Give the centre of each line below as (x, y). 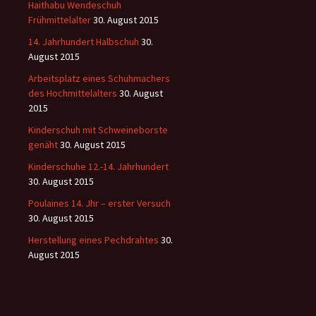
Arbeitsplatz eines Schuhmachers (99, 78)
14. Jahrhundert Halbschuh (84, 41)
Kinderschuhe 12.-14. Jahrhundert (98, 166)
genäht (43, 144)
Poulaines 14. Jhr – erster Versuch (99, 203)
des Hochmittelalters (73, 93)
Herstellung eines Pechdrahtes (93, 239)
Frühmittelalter (60, 19)
